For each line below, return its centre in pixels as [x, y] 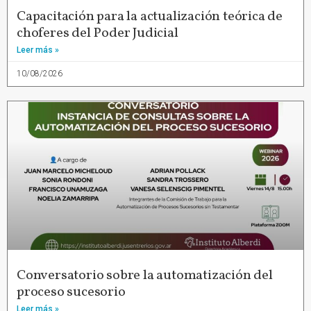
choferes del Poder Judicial [98, 34]
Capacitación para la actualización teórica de [150, 17]
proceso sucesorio [71, 293]
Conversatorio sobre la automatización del [145, 276]
